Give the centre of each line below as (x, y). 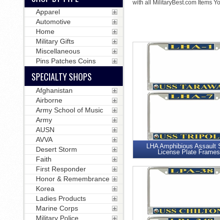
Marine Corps (57, 208)
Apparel (48, 12)
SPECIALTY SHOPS (61, 77)
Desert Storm (56, 149)
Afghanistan (54, 90)
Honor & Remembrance (72, 179)
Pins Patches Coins (66, 61)
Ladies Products (61, 198)
